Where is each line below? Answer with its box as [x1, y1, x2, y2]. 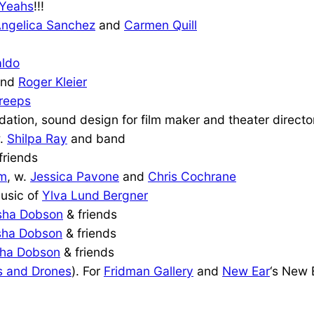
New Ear [222, 263, 270, 278]
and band [67, 130, 125, 146]
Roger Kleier [18, 74, 87, 89]
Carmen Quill [124, 17, 197, 32]
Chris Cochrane [148, 168, 236, 184]
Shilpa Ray [7, 130, 67, 146]
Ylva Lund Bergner [42, 187, 148, 203]
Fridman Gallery [104, 263, 193, 278]
